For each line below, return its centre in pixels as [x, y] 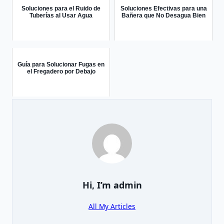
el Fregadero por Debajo [61, 72]
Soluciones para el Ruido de [61, 9]
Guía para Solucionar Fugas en [61, 65]
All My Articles [112, 206]
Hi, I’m [98, 185]
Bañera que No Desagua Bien [163, 16]
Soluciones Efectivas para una [163, 9]
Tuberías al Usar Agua [61, 16]
